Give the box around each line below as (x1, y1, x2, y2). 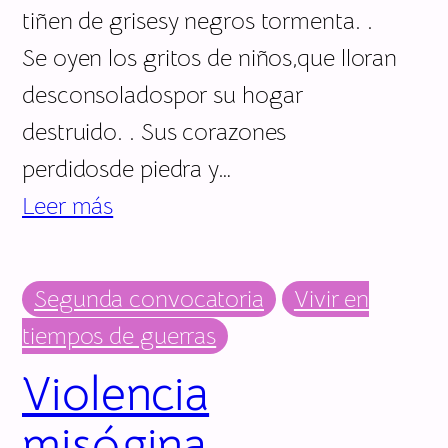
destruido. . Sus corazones (22, 116, 287, 147)
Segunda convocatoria (34, 283, 264, 314)
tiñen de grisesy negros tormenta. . (22, 5, 373, 36)
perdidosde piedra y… (22, 153, 232, 184)
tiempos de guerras (22, 320, 217, 351)
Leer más (22, 190, 114, 221)
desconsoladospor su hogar (22, 79, 303, 110)
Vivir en (293, 283, 370, 314)
